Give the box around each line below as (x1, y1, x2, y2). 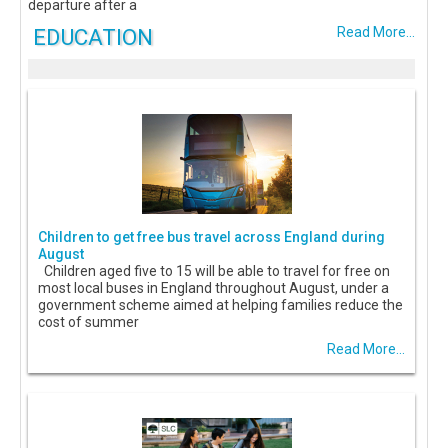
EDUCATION (33, 24, 153, 51)
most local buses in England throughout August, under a (38, 280, 389, 297)
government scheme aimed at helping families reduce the (38, 297, 403, 314)
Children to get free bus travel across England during (38, 229, 385, 246)
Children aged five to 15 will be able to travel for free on (38, 263, 390, 280)
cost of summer (38, 314, 139, 331)
